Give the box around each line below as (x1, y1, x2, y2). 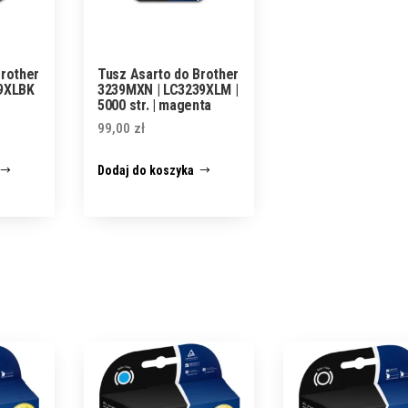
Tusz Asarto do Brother (97, 66, 240, 84)
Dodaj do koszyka (97, 163, 195, 178)
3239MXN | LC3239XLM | (97, 81, 239, 99)
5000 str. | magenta (97, 97, 212, 115)
